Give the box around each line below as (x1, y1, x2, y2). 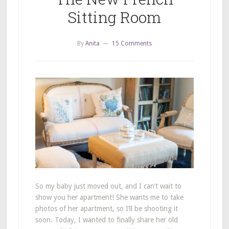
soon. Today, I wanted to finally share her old (35, 215, 178, 224)
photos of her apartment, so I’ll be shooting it (35, 204, 178, 213)
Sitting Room (67, 7, 162, 28)
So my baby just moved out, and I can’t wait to (35, 181, 181, 190)
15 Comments (111, 40, 152, 48)
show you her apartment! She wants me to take (35, 193, 184, 201)
